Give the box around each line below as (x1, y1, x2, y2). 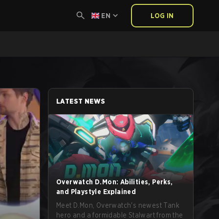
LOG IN (151, 12, 174, 20)
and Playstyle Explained (56, 188, 136, 196)
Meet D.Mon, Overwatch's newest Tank (56, 201, 179, 209)
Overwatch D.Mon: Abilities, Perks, (56, 178, 173, 186)
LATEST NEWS (56, 97, 106, 105)
